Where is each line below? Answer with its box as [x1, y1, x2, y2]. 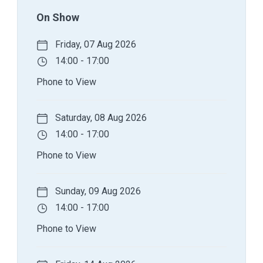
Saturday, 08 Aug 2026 [53, 112, 147, 123]
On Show [36, 11, 79, 23]
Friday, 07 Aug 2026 [53, 38, 136, 50]
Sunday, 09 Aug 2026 [53, 185, 141, 197]
